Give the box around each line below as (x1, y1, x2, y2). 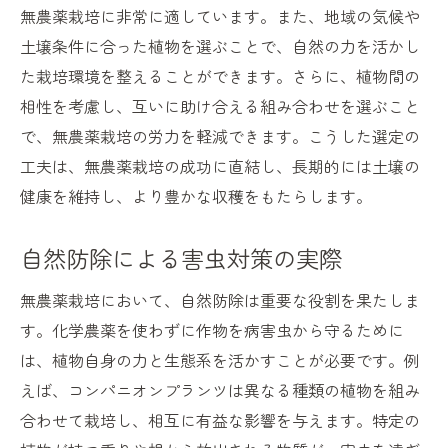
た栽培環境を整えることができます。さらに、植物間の (20, 64, 420, 89)
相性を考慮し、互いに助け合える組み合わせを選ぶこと (20, 94, 420, 119)
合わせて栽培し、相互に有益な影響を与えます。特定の (20, 408, 420, 433)
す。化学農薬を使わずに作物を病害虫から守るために (20, 318, 404, 343)
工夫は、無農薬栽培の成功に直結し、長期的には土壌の (20, 154, 420, 179)
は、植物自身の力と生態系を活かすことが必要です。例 (20, 348, 420, 373)
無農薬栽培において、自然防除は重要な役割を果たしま (20, 288, 420, 313)
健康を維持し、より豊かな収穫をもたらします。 (20, 184, 372, 209)
